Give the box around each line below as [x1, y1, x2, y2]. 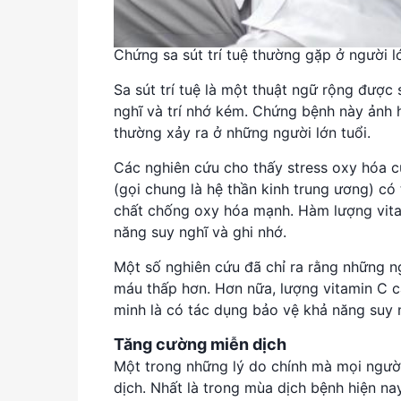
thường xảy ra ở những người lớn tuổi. [114, 123, 375, 141]
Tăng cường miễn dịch [114, 334, 286, 354]
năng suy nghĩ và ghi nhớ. [114, 222, 291, 241]
